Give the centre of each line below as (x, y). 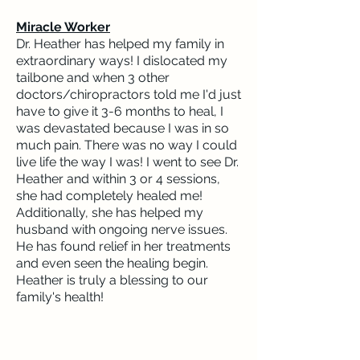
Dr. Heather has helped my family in (120, 44)
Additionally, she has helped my (110, 213)
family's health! (60, 297)
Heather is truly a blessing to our (112, 280)
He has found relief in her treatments (123, 246)
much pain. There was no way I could (127, 145)
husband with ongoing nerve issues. (122, 229)
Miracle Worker (63, 27)
